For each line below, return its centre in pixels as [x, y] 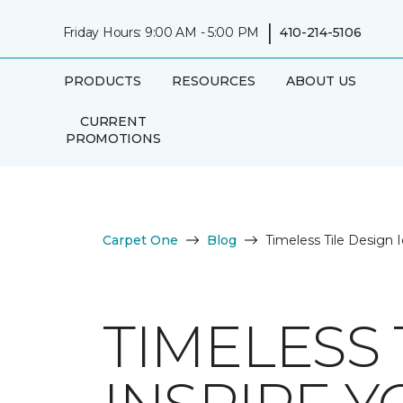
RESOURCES [213, 81]
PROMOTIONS [113, 138]
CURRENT [113, 121]
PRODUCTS [102, 81]
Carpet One [140, 240]
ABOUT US [321, 81]
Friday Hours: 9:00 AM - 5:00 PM [161, 32]
